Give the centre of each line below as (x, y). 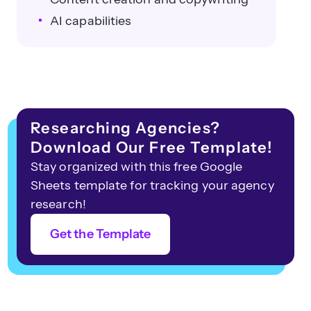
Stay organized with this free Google (137, 167)
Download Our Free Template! (152, 148)
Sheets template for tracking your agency (152, 185)
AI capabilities (91, 21)
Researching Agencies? (126, 128)
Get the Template (101, 234)
